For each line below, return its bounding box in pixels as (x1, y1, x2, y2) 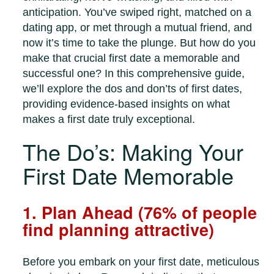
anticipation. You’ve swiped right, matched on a (23, 6, 252, 19)
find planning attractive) (23, 218, 215, 242)
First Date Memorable (23, 160, 234, 191)
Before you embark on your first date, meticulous (23, 256, 260, 268)
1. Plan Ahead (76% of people (23, 201, 257, 224)
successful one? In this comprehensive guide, (23, 67, 245, 80)
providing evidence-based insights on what (23, 98, 231, 111)
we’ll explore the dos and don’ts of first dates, (23, 83, 243, 95)
